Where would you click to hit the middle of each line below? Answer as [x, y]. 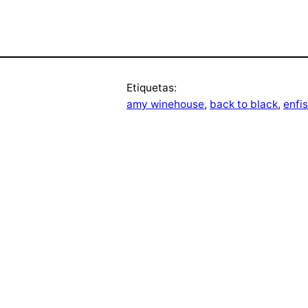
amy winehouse [165, 104]
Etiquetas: [152, 88]
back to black [244, 104]
